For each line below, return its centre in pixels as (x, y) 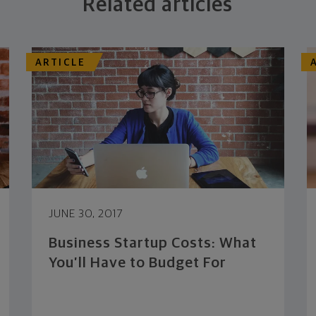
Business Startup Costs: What (152, 243)
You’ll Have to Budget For (137, 263)
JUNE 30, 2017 (86, 214)
